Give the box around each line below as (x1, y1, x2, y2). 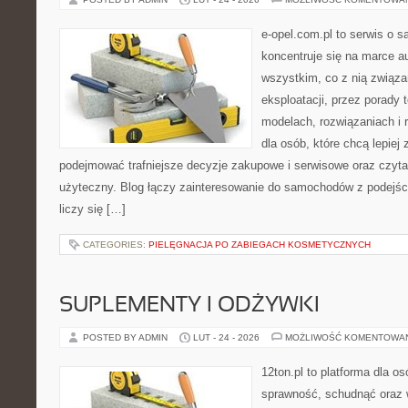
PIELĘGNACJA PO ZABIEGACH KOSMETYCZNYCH (148, 240, 371, 250)
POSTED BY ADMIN (83, 332, 170, 342)
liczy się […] (59, 202, 126, 216)
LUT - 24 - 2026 (193, 332, 260, 342)
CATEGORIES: (83, 240, 148, 250)
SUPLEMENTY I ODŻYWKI (59, 296, 320, 316)
